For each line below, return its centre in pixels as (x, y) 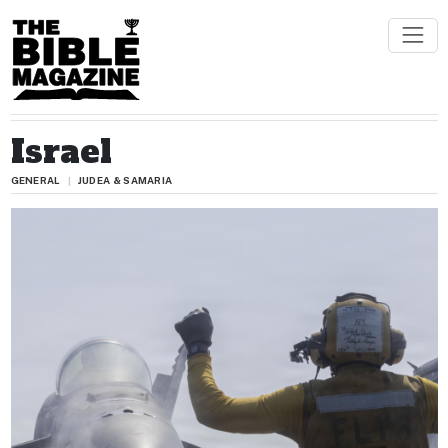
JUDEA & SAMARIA (125, 180)
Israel (61, 151)
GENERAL (35, 180)
